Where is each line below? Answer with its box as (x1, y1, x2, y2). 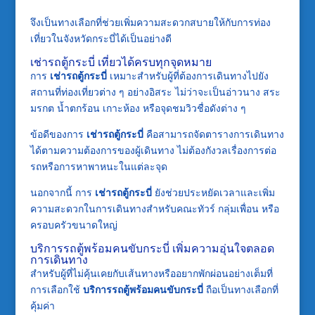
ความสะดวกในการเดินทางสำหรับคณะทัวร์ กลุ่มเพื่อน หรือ (30, 201, 279, 215)
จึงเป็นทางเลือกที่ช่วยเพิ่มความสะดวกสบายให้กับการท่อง (30, 15, 271, 29)
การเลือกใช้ (30, 282, 83, 296)
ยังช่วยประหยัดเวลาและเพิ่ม (151, 185, 275, 199)
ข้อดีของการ (30, 127, 86, 141)
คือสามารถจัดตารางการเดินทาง (143, 127, 284, 141)
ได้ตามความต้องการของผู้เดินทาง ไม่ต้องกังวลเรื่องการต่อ (30, 143, 276, 157)
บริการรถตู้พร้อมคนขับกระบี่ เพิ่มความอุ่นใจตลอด (30, 240, 274, 256)
